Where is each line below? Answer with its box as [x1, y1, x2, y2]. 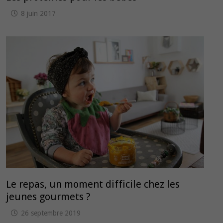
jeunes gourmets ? [6, 190, 91, 203]
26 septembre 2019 [21, 209, 81, 217]
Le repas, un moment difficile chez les [6, 178, 180, 190]
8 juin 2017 [21, 9, 56, 18]
